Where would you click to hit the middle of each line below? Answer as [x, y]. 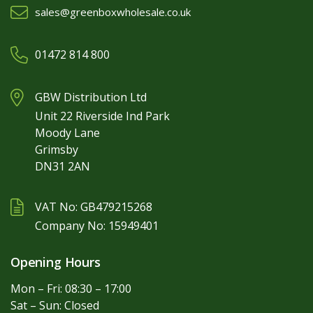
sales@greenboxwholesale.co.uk [113, 12]
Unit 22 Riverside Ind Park [102, 116]
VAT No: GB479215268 [94, 207]
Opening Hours [56, 262]
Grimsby [57, 150]
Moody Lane [67, 133]
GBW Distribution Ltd [91, 97]
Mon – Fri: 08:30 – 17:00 [71, 289]
